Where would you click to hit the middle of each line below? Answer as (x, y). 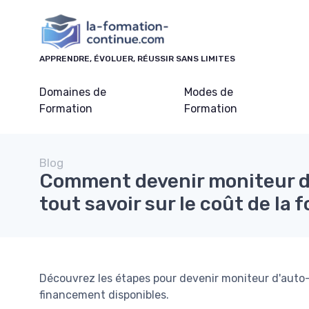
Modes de (208, 92)
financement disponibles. (104, 295)
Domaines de (73, 92)
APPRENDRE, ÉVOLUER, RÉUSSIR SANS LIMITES (137, 58)
